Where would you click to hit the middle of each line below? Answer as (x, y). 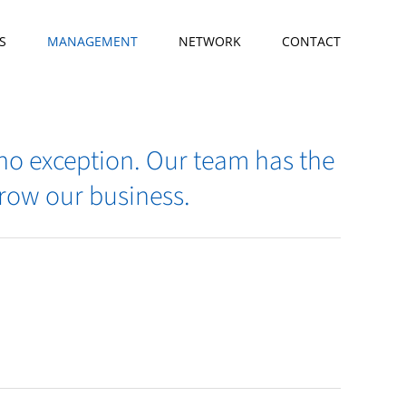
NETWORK (210, 41)
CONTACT (311, 41)
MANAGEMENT (92, 41)
